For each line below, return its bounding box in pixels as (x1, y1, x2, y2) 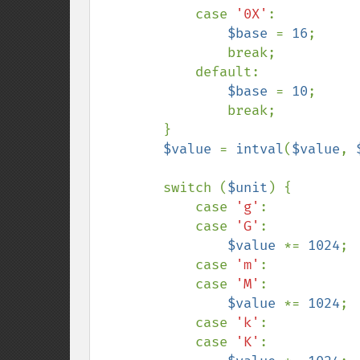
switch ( (163, 179, 227, 196)
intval (235, 141, 284, 157)
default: (99, 63, 195, 80)
